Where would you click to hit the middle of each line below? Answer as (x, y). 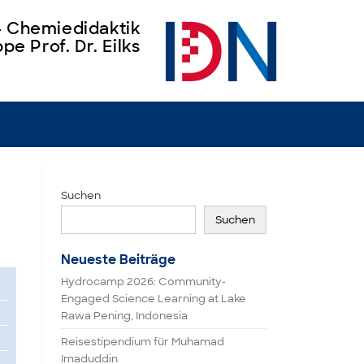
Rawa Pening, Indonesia (124, 316)
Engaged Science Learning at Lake (154, 299)
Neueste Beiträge (118, 260)
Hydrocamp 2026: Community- (143, 282)
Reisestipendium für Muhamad (143, 342)
